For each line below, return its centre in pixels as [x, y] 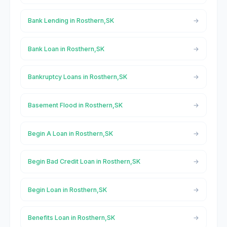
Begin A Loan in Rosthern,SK [70, 133]
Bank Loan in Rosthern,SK [66, 49]
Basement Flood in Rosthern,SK [75, 105]
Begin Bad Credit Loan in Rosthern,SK [84, 162]
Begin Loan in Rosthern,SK [67, 190]
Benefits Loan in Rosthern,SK [71, 218]
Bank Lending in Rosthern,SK [71, 21]
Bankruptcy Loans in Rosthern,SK [77, 77]
